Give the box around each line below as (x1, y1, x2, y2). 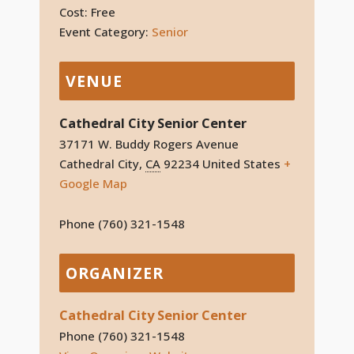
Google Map (59, 175, 127, 191)
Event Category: (59, 23, 149, 40)
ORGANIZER (66, 262, 164, 284)
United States (202, 155, 281, 171)
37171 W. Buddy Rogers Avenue (59, 135, 239, 152)
